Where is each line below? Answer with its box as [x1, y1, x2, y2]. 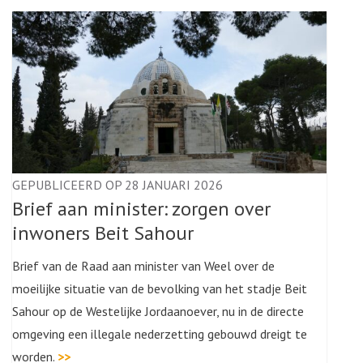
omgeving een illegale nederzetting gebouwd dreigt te [12, 326, 307, 342]
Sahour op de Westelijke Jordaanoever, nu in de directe [12, 303, 304, 319]
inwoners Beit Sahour [12, 220, 194, 246]
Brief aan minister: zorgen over [12, 196, 271, 221]
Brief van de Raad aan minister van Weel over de [12, 258, 275, 274]
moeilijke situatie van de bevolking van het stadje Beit [12, 280, 307, 297]
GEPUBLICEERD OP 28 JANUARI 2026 [12, 177, 223, 193]
